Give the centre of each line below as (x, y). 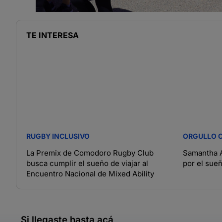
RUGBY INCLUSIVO (58, 136)
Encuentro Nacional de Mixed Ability (90, 174)
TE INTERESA (53, 35)
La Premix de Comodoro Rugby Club (90, 153)
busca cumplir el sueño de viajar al (87, 164)
